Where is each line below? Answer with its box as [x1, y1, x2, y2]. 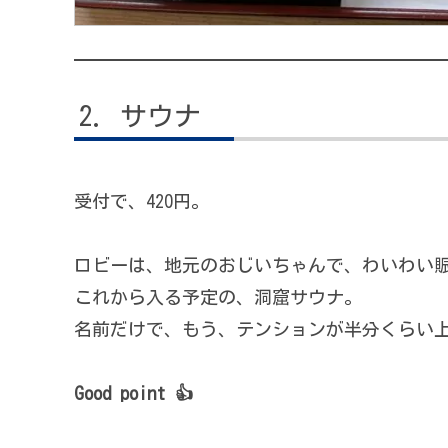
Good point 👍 [74, 384, 193, 403]
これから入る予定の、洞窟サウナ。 [74, 288, 362, 307]
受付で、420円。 [74, 191, 209, 210]
